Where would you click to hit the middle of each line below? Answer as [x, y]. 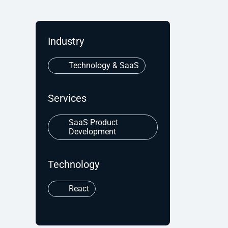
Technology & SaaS [104, 65]
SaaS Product [93, 122]
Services [67, 98]
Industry [66, 41]
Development [92, 131]
